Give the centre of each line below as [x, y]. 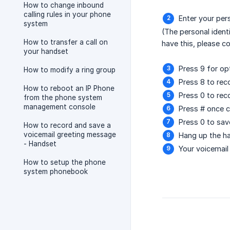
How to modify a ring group [70, 70]
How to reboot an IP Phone [69, 88]
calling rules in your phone [67, 14]
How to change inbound [64, 5]
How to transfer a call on [66, 42]
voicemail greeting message [70, 135]
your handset [46, 51]
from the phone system [63, 98]
